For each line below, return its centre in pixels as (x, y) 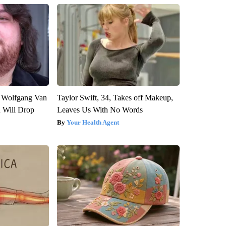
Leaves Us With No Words (100, 110)
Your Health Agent (93, 123)
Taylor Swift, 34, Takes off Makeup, (115, 98)
